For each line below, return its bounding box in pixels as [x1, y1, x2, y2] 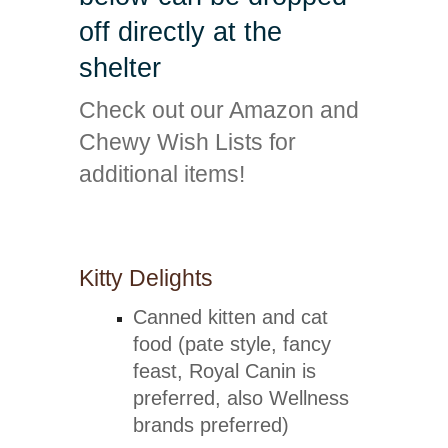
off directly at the [78, 17, 282, 47]
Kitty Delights [78, 264, 213, 291]
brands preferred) [133, 414, 290, 437]
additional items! [78, 161, 245, 187]
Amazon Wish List [131, 192, 317, 218]
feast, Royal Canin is [133, 360, 317, 383]
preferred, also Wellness [133, 387, 350, 410]
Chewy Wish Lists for [78, 129, 296, 155]
